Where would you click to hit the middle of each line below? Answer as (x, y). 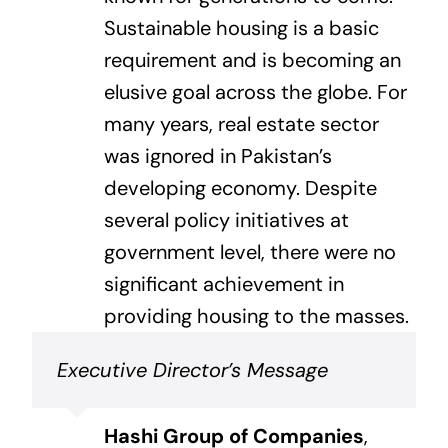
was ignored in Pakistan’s (217, 155)
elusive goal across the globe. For (255, 91)
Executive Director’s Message (192, 369)
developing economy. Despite (240, 187)
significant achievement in (223, 283)
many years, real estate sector (241, 123)
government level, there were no (249, 251)
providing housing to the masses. (256, 315)
